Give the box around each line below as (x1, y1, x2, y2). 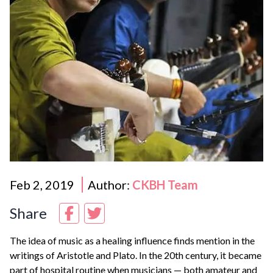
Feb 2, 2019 (10, 177, 74, 193)
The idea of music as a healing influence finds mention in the (10, 235, 255, 247)
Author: (88, 177, 132, 193)
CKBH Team (132, 177, 198, 193)
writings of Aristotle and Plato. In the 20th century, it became (10, 249, 261, 261)
